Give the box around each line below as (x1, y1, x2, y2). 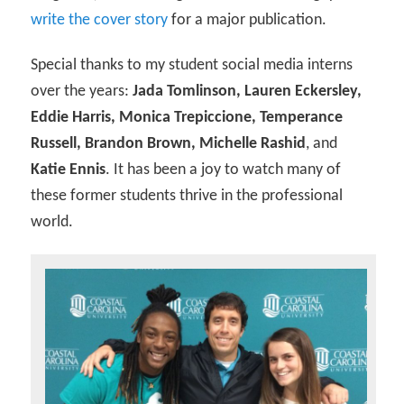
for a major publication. (168, 12, 327, 30)
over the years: (31, 83, 133, 101)
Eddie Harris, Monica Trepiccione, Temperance (31, 109, 344, 127)
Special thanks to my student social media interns (31, 57, 353, 75)
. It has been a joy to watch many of (106, 161, 342, 179)
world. (31, 214, 74, 232)
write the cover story (31, 12, 169, 30)
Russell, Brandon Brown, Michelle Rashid (31, 135, 307, 153)
